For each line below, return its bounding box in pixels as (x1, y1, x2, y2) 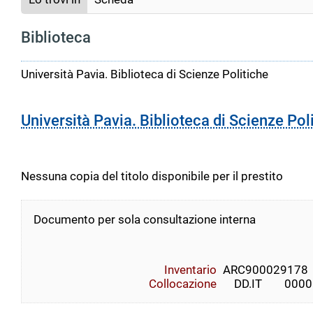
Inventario (164, 263, 217, 277)
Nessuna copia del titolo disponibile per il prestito (21, 169, 283, 184)
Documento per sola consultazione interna (34, 212, 256, 227)
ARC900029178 (222, 263, 308, 277)
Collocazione (149, 277, 217, 291)
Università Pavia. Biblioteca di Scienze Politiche (21, 67, 268, 82)
